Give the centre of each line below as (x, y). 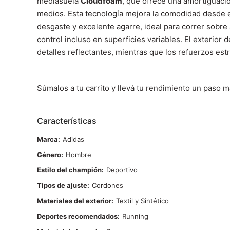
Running (135, 216)
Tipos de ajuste (62, 186)
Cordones (108, 186)
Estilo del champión (69, 170)
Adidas (73, 139)
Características (67, 121)
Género (49, 155)
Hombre (79, 155)
